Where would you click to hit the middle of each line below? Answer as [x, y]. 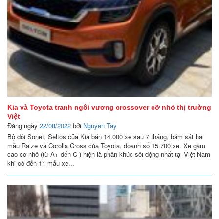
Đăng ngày [23, 126]
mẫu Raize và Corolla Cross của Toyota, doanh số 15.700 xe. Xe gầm [106, 146]
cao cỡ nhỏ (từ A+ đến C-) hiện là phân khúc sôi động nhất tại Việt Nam [109, 154]
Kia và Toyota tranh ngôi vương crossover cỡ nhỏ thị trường [109, 107]
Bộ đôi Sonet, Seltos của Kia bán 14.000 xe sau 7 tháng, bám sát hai [106, 137]
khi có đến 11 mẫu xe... [41, 163]
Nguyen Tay [100, 126]
